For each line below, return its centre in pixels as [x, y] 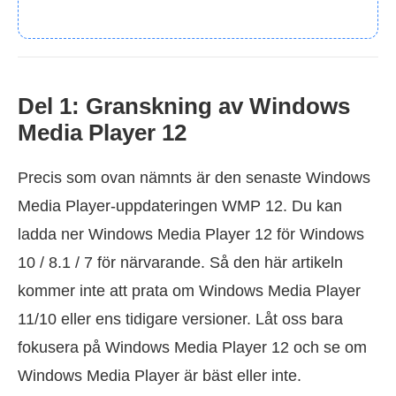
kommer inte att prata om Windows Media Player [189, 291]
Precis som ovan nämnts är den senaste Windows [194, 178]
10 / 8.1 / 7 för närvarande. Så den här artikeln [180, 263]
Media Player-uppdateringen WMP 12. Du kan [180, 206]
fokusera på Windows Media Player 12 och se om [192, 348]
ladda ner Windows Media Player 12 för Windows [191, 235]
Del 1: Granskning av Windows [184, 107]
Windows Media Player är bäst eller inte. [160, 376]
